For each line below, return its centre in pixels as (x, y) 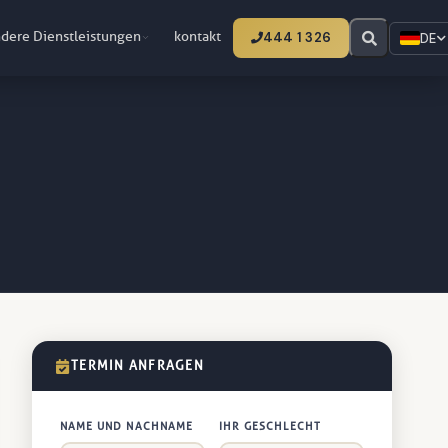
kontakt (197, 36)
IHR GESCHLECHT (270, 426)
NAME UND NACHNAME (126, 426)
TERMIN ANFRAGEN (137, 365)
